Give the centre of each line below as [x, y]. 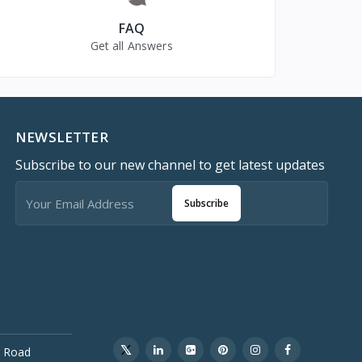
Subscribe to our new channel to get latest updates [170, 165]
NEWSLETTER [62, 137]
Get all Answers [131, 46]
